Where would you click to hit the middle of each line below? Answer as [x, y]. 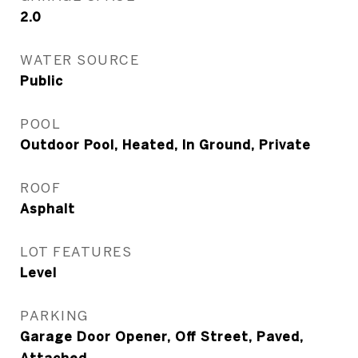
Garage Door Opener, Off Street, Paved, [162, 336]
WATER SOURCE [80, 60]
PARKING [54, 315]
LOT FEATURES [76, 251]
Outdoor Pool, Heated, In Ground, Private [165, 145]
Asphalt [48, 209]
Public [42, 81]
